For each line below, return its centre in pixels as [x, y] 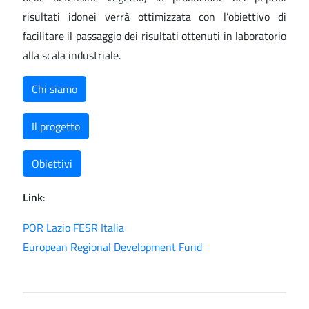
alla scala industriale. [72, 55]
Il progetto [56, 126]
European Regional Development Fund [112, 247]
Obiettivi [52, 163]
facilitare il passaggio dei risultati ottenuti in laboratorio [154, 36]
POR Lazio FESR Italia [73, 227]
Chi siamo [54, 89]
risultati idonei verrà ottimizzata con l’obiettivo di [154, 16]
